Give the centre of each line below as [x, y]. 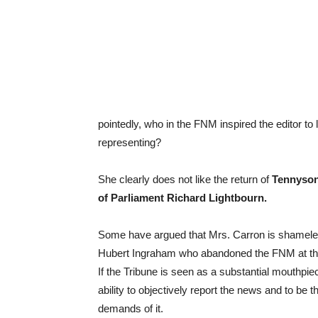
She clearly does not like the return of [185, 179]
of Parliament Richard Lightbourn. [182, 198]
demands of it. [131, 308]
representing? [130, 142]
